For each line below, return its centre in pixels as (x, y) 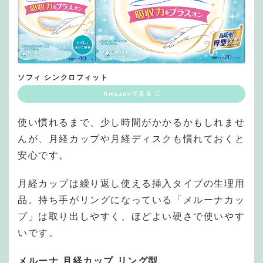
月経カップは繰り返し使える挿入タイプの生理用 (131, 184)
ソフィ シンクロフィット (63, 78)
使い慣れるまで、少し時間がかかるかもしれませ (131, 123)
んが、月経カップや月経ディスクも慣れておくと (131, 139)
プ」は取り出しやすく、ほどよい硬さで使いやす (131, 217)
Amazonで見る (128, 94)
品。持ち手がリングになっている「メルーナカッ (131, 200)
